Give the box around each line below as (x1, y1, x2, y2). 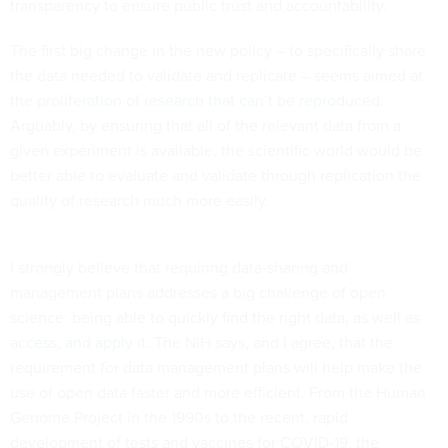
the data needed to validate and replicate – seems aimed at (10, 64, 423, 88)
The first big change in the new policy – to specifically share (10, 39, 426, 63)
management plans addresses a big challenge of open (10, 281, 386, 305)
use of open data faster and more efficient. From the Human (10, 381, 426, 405)
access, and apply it (10, 331, 146, 355)
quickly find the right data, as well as (168, 306, 420, 330)
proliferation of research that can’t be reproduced (37, 89, 380, 113)
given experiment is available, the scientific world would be (10, 139, 422, 163)
